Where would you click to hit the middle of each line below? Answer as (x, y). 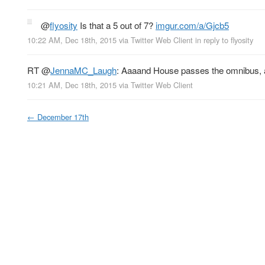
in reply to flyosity (224, 40)
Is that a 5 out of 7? (117, 25)
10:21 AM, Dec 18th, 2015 (72, 85)
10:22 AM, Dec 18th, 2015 (72, 40)
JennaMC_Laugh (83, 70)
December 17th (63, 117)
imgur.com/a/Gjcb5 (192, 25)
